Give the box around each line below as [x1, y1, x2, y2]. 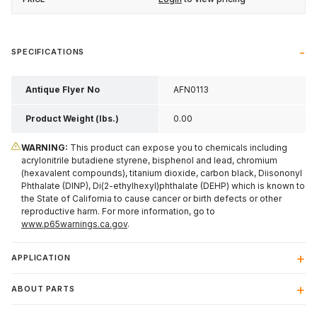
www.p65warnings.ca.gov [21, 219, 127, 230]
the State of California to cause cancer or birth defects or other [21, 193, 282, 204]
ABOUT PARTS [11, 284, 75, 294]
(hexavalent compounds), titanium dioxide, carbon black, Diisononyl [21, 168, 302, 179]
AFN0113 [173, 84, 209, 96]
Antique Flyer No [25, 84, 100, 96]
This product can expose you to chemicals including [68, 142, 287, 154]
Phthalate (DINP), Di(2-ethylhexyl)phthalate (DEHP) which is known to [21, 180, 305, 192]
